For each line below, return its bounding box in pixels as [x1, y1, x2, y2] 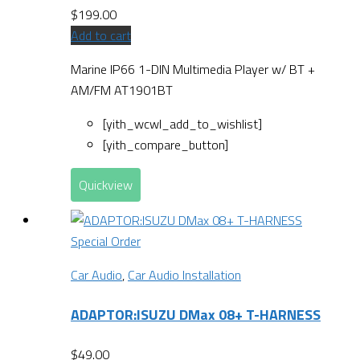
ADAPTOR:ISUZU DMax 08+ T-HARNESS [71, 304, 321, 326]
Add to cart [71, 26, 131, 46]
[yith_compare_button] [103, 135, 228, 155]
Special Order [71, 231, 141, 252]
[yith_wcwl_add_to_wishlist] [103, 114, 262, 134]
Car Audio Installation [128, 265, 241, 285]
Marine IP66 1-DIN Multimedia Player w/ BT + [71, 59, 315, 80]
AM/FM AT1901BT [71, 80, 173, 100]
